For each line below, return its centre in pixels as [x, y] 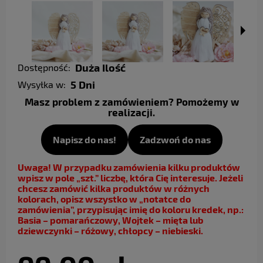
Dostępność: [44, 67]
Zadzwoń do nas [175, 139]
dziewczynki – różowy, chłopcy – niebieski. [110, 230]
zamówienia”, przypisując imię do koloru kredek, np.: [131, 209]
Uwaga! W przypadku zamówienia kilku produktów [129, 167]
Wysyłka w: [42, 84]
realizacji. [131, 112]
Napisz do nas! [84, 139]
